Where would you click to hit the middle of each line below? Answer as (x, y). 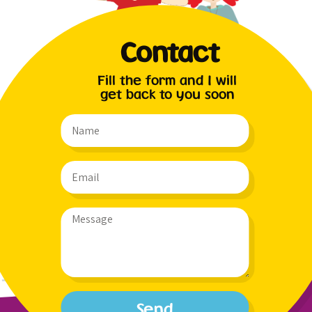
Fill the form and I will (167, 79)
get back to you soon (167, 93)
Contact (170, 52)
